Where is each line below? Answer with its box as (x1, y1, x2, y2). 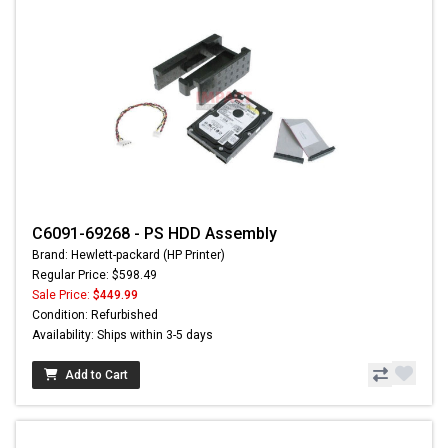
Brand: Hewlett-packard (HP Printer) (32, 248, 225, 263)
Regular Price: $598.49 (32, 268, 157, 283)
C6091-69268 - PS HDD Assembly (32, 224, 277, 244)
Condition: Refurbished (32, 308, 158, 323)
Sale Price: (32, 288, 93, 303)
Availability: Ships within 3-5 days (32, 328, 213, 343)
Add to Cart (65, 368, 128, 383)
